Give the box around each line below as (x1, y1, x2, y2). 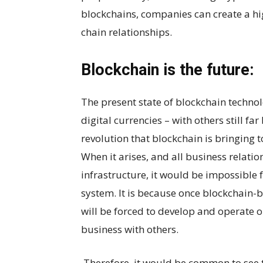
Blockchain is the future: (81, 60, 254, 79)
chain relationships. (81, 25, 174, 39)
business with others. (81, 222, 178, 236)
